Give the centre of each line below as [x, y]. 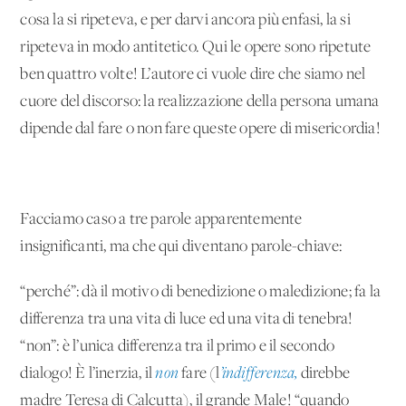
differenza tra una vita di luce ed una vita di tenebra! [187, 319]
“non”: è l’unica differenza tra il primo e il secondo [178, 346]
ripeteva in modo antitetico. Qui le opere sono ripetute [196, 47]
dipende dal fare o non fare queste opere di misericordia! [200, 129]
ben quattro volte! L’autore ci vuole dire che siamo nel [193, 74]
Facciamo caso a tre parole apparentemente [161, 219]
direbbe [324, 373]
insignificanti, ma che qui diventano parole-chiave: [181, 246]
